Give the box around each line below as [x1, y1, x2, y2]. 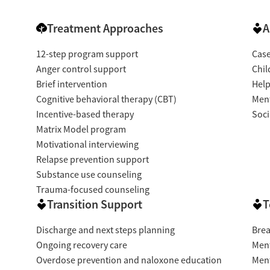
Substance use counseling [36, 169, 142, 181]
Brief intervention [36, 78, 107, 91]
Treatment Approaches [46, 20, 163, 37]
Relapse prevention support [36, 154, 149, 166]
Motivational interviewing [36, 139, 139, 151]
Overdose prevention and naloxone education [36, 254, 222, 267]
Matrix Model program [36, 124, 126, 136]
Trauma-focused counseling [36, 184, 149, 196]
